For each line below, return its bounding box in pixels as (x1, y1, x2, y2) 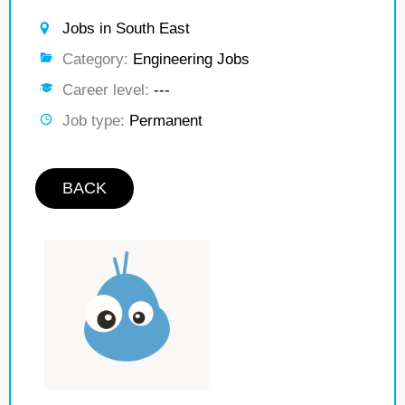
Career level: (62, 81, 149, 99)
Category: (62, 51, 128, 68)
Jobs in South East (62, 20, 190, 37)
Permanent (125, 112, 202, 129)
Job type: (62, 112, 125, 129)
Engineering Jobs (128, 51, 250, 68)
